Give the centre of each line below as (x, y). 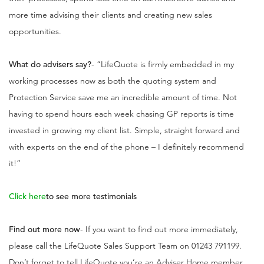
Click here (27, 197)
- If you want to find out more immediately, (159, 230)
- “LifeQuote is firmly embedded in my (163, 65)
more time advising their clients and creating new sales (110, 15)
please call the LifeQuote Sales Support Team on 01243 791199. (125, 246)
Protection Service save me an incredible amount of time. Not (123, 98)
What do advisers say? (50, 65)
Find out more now (44, 230)
